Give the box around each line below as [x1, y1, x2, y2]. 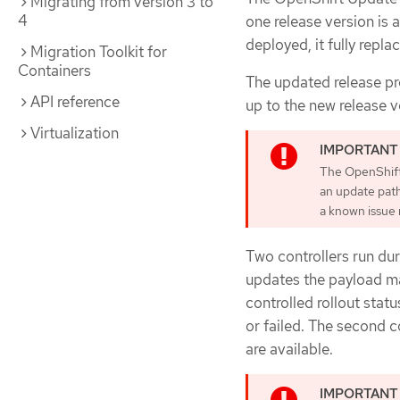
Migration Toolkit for [30, 42, 167, 62]
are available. [246, 338, 333, 359]
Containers [18, 61, 91, 80]
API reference [30, 92, 120, 112]
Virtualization [30, 123, 119, 143]
